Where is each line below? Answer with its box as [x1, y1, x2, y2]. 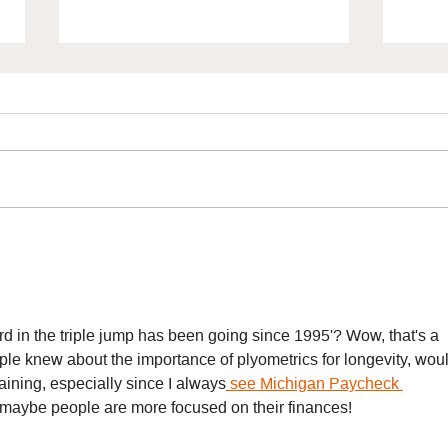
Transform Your [82, 251, 217, 272]
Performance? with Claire [82, 272, 300, 293]
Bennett [82, 293, 150, 314]
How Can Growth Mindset [82, 230, 301, 251]
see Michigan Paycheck [226, 374, 403, 392]
